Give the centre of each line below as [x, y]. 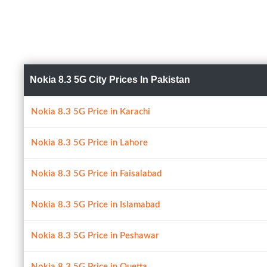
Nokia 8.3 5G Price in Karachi [91, 112]
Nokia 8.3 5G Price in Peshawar [95, 236]
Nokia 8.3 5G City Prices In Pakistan [110, 80]
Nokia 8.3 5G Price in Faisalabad [96, 174]
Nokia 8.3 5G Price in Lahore [89, 143]
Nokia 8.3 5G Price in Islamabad [95, 205]
